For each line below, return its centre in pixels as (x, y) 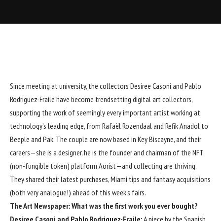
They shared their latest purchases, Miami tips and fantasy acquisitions (110, 179)
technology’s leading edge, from (56, 126)
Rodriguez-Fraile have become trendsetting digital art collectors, (101, 99)
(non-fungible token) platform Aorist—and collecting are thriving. (103, 166)
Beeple (20, 139)
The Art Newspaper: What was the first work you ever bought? (104, 205)
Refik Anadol (183, 126)
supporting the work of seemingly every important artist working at (105, 112)
